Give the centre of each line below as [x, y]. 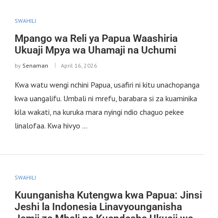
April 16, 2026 [79, 66]
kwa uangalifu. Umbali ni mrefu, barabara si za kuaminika [106, 99]
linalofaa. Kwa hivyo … [51, 126]
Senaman [35, 66]
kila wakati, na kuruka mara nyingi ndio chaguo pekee [99, 112]
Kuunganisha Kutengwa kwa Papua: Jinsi [108, 195]
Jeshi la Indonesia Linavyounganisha [98, 207]
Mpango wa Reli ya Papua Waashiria [96, 39]
